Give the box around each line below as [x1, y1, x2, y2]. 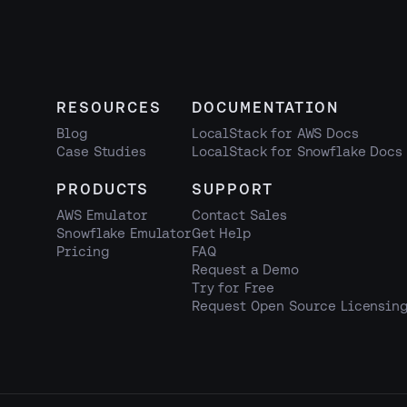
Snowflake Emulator [56, 225, 192, 242]
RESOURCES [56, 97, 163, 116]
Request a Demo [191, 262, 299, 278]
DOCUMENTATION [191, 97, 339, 116]
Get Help [191, 225, 252, 242]
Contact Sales [191, 207, 287, 223]
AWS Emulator [56, 207, 148, 223]
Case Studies [56, 143, 146, 159]
